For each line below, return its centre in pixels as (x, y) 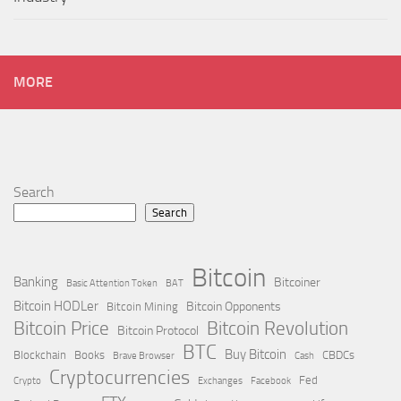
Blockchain (40, 355)
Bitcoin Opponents (234, 307)
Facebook (271, 381)
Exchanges (220, 381)
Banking (36, 282)
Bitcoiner (297, 283)
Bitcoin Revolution (277, 329)
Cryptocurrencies (119, 378)
